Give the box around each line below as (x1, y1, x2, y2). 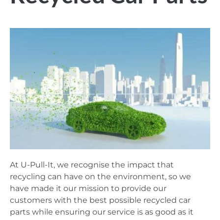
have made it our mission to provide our (10, 183, 166, 193)
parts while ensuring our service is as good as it (10, 207, 193, 217)
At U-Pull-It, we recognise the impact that (10, 160, 174, 169)
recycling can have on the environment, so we (10, 171, 191, 181)
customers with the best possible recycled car (10, 195, 191, 205)
